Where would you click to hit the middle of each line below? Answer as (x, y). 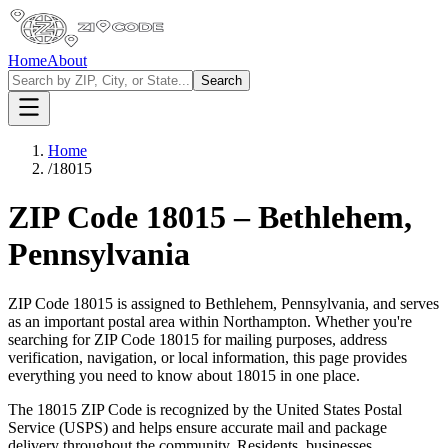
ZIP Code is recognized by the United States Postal (239, 409)
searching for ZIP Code (81, 339)
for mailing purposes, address (293, 339)
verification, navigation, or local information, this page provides (207, 357)
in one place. (318, 375)
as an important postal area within (113, 321)
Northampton (265, 321)
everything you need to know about (122, 375)
